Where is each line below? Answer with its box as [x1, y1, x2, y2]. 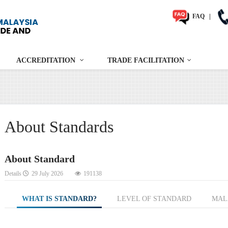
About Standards [5, 118, 113, 136]
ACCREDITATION [16, 56, 75, 65]
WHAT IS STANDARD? [22, 195, 97, 203]
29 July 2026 [32, 170, 63, 178]
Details [5, 170, 23, 178]
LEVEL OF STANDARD [117, 195, 191, 203]
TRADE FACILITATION [107, 56, 184, 65]
